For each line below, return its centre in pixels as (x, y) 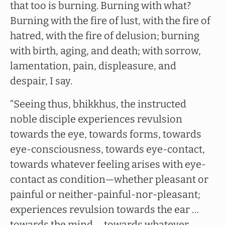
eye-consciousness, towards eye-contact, (107, 149)
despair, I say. (41, 81)
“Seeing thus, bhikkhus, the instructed (98, 104)
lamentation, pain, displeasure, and (93, 66)
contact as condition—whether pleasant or (109, 179)
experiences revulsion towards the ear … (104, 209)
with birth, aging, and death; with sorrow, (105, 51)
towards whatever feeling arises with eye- (108, 164)
